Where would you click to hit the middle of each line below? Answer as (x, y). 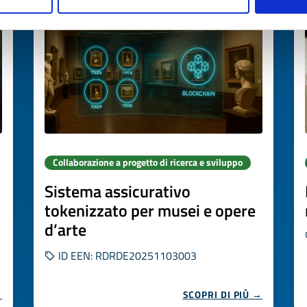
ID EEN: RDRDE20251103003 (126, 256)
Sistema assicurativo (118, 191)
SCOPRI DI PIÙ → (222, 294)
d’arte (65, 230)
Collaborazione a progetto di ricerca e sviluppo (148, 162)
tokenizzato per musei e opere (150, 210)
